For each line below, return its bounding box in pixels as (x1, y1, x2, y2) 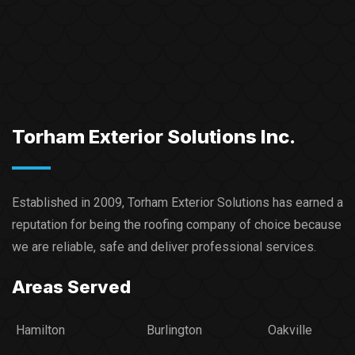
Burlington (147, 323, 202, 338)
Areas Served (12, 277, 131, 298)
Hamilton (16, 323, 65, 338)
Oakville (268, 323, 312, 338)
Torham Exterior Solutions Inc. (12, 125, 296, 149)
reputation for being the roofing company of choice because (12, 217, 342, 233)
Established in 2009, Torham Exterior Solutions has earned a (12, 195, 343, 211)
